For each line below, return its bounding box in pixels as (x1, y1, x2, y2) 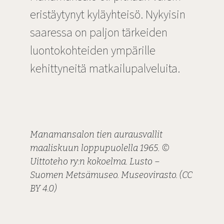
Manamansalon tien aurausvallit (30, 128, 162, 140)
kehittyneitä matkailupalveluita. (30, 59, 180, 77)
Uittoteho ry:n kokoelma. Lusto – (30, 155, 160, 167)
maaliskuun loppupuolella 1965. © (30, 142, 169, 153)
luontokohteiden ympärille (30, 41, 155, 59)
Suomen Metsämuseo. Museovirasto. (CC (30, 169, 192, 180)
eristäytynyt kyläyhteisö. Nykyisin (30, 5, 185, 23)
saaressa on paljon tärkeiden (30, 23, 167, 41)
